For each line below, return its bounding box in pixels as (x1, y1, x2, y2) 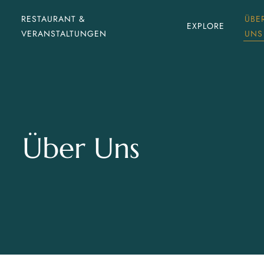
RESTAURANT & (21, 12, 85, 25)
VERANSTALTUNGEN (21, 27, 107, 39)
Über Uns (22, 130, 140, 166)
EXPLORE (187, 20, 225, 32)
